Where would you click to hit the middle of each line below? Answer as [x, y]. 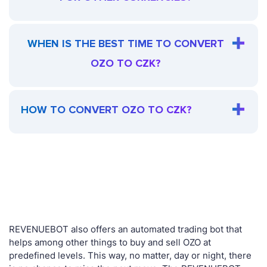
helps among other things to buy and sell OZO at [110, 243]
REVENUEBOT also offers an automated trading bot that [125, 229]
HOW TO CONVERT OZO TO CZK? [106, 110]
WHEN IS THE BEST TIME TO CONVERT [125, 44]
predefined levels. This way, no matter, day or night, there [130, 256]
